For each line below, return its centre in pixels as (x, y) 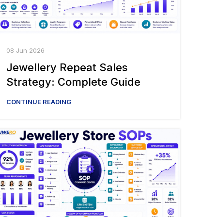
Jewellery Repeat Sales (67, 68)
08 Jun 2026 (25, 51)
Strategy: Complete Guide (73, 82)
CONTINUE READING (39, 102)
